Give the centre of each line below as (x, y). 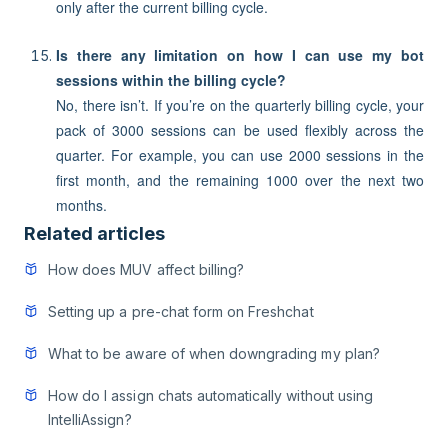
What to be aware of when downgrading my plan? (214, 353)
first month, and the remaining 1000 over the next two (240, 180)
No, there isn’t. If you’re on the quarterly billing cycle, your (240, 105)
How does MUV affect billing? (146, 269)
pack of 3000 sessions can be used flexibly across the (240, 130)
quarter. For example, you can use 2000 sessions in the (240, 155)
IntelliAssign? (90, 419)
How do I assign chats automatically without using (210, 395)
